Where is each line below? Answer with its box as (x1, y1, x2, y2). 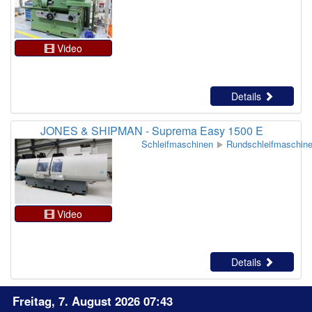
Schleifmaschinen (141, 137, 213, 151)
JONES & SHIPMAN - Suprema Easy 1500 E (40, 123, 263, 139)
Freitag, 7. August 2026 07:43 (13, 292, 173, 309)
